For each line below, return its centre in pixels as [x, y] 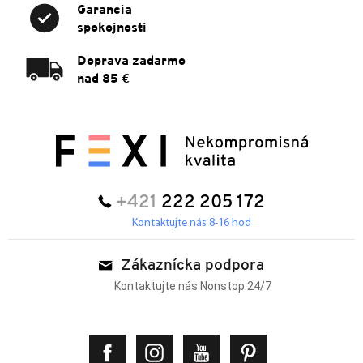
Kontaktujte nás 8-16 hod [192, 224]
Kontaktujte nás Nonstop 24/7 [192, 286]
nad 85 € [103, 78]
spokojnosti [112, 27]
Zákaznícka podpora [192, 267]
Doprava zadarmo [131, 60]
